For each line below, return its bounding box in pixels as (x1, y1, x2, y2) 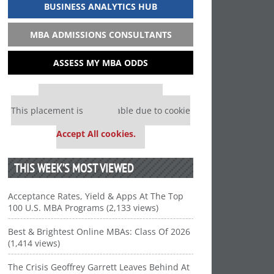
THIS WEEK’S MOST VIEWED (14, 160, 135, 176)
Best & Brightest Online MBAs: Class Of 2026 (8, 226, 191, 237)
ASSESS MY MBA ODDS (53, 57, 149, 68)
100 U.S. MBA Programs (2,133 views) (8, 202, 159, 213)
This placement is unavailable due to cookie (11, 105, 191, 116)
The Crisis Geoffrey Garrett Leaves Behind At (8, 261, 190, 273)
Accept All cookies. (56, 128, 136, 139)
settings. (83, 116, 119, 128)
